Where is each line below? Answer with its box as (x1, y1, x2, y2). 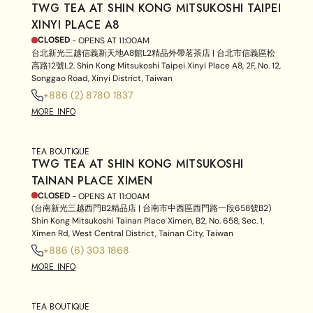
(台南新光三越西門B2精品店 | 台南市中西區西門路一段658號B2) (31, 203, 271, 214)
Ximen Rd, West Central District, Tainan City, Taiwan (31, 228, 233, 240)
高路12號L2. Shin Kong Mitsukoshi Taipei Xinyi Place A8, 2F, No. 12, (31, 59, 281, 71)
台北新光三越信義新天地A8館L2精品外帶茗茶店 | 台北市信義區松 (31, 47, 275, 59)
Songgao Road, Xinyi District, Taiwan (31, 72, 173, 84)
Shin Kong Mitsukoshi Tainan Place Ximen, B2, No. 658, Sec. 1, (31, 215, 264, 227)
